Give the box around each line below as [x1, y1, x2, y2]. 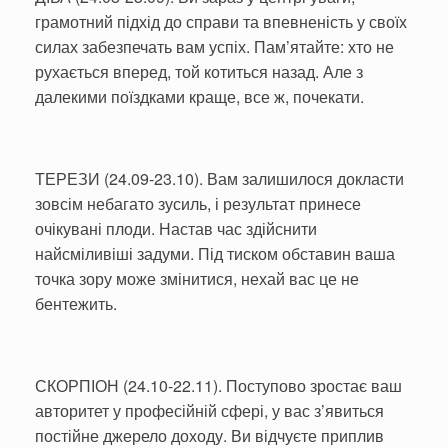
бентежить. [35, 291, 117, 315]
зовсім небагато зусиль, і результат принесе [35, 191, 361, 215]
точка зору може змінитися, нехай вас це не [35, 266, 359, 290]
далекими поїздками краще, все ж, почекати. [35, 84, 364, 108]
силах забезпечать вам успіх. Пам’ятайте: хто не [35, 34, 394, 58]
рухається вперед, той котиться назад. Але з [35, 59, 363, 83]
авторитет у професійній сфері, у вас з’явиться [35, 398, 384, 422]
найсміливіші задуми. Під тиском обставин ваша [35, 241, 395, 265]
